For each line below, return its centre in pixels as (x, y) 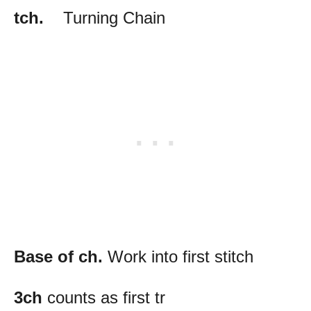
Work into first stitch (180, 256)
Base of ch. (61, 256)
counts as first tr (104, 297)
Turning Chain (104, 17)
